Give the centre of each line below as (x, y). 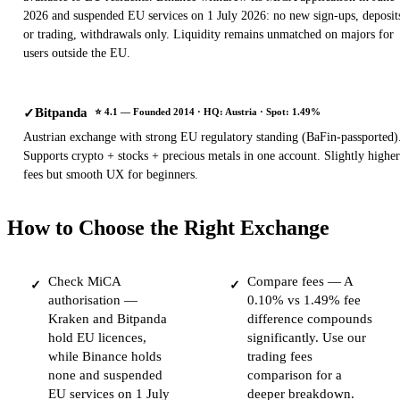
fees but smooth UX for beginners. (111, 175)
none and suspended (105, 375)
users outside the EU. (77, 54)
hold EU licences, (97, 338)
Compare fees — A (300, 282)
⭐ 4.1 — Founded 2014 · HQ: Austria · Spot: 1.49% (208, 112)
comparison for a (294, 375)
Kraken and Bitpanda (108, 319)
